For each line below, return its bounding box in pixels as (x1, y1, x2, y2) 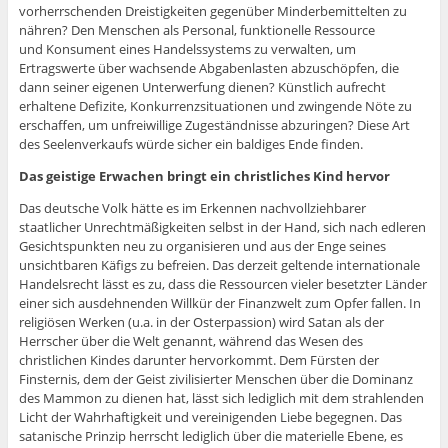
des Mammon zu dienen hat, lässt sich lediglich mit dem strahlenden (18, 389, 424, 408)
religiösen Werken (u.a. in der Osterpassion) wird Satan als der (18, 313, 384, 332)
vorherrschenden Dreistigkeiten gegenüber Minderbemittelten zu (18, 2, 407, 21)
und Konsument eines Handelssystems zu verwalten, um (18, 40, 356, 59)
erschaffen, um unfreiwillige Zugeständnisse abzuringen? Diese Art (18, 116, 410, 135)
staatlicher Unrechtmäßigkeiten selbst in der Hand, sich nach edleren (18, 218, 426, 237)
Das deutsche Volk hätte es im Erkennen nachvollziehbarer (18, 199, 366, 218)
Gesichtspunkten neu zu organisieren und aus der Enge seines (18, 237, 386, 256)
